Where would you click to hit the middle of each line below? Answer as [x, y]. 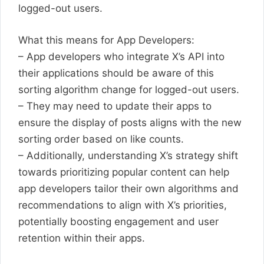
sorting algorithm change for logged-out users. [129, 89]
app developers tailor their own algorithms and [128, 188]
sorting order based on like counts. [101, 139]
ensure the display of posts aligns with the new [130, 122]
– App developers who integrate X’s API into [121, 56]
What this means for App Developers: [106, 40]
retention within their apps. [82, 238]
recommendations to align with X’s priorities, [123, 205]
